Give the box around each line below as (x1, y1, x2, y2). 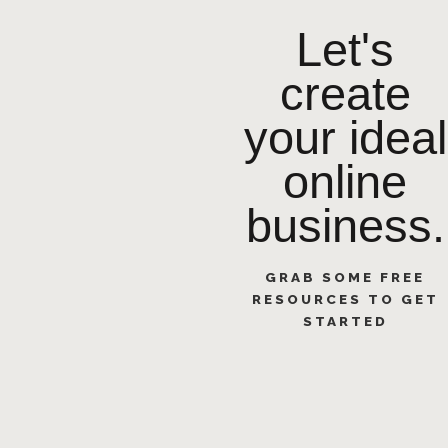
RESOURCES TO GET (251, 290, 439, 307)
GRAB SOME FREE (265, 268, 426, 285)
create (279, 66, 411, 120)
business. (245, 198, 445, 252)
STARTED (302, 312, 388, 329)
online (283, 154, 408, 208)
